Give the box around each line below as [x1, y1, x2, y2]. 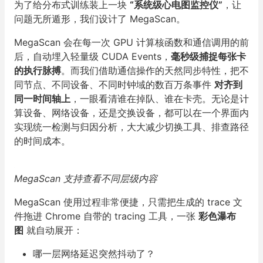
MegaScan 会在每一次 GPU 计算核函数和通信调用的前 [14, 36, 249, 48]
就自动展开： [23, 224, 83, 236]
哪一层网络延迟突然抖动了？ [33, 248, 155, 259]
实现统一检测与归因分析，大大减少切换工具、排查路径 [14, 121, 249, 133]
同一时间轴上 [14, 93, 70, 104]
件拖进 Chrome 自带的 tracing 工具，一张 [14, 210, 198, 222]
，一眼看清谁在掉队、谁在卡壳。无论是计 [70, 93, 249, 104]
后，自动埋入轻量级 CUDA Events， [14, 50, 171, 62]
